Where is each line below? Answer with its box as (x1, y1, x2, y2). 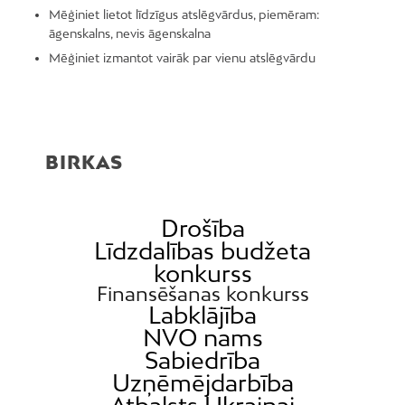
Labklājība (148, 301, 257, 329)
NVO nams (142, 324, 263, 352)
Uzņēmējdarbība (111, 369, 294, 397)
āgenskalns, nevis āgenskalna (48, 26, 211, 41)
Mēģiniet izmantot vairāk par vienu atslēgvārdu (48, 51, 316, 65)
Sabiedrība (145, 346, 260, 374)
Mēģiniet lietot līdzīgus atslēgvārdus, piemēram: (48, 7, 319, 22)
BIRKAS (45, 151, 123, 173)
